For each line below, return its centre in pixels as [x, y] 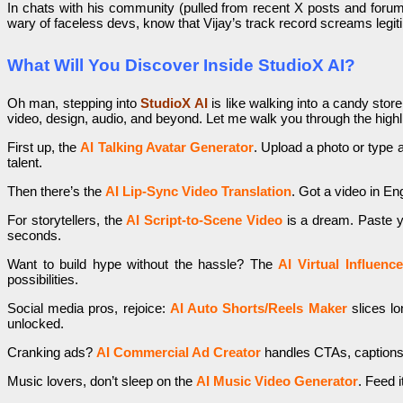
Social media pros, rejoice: [89, 308]
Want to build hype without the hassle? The [140, 264]
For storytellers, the [67, 219]
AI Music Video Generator [277, 381]
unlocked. [36, 323]
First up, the [42, 147]
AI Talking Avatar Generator [167, 147]
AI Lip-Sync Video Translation [198, 191]
